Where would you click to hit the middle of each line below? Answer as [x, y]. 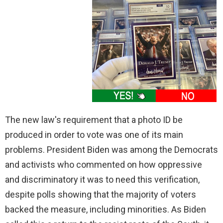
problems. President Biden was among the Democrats [111, 150]
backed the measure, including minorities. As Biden [106, 210]
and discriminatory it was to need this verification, [102, 180]
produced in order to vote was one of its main [94, 135]
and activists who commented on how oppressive [104, 165]
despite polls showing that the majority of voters [101, 195]
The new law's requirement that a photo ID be [94, 120]
